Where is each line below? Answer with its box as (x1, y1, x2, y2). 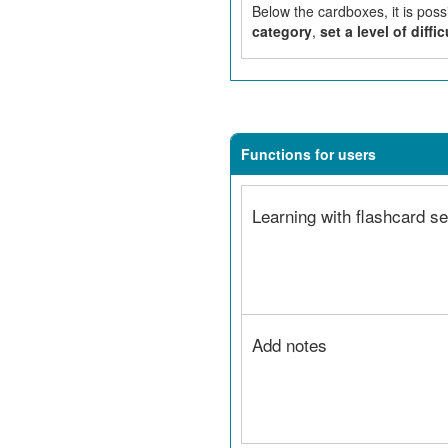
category (251, 21, 312, 41)
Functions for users (241, 144, 376, 164)
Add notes (251, 332, 327, 357)
